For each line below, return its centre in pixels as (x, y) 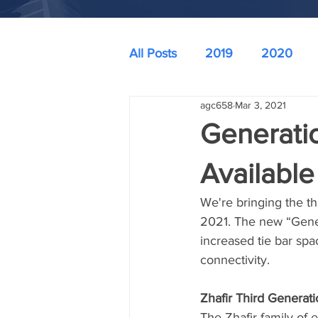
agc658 (216, 105)
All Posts (153, 53)
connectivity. (237, 260)
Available (257, 173)
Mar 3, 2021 (261, 105)
